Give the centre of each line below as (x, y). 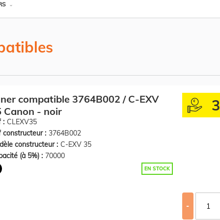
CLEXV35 (22, 122)
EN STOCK (157, 169)
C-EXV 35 (76, 144)
